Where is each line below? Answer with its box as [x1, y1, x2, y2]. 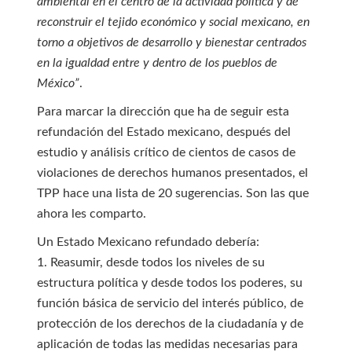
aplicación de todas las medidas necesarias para [36, 338, 298, 350]
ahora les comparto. [36, 207, 146, 220]
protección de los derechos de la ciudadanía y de [36, 317, 303, 330]
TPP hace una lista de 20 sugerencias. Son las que [36, 187, 309, 200]
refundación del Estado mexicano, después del [36, 126, 291, 138]
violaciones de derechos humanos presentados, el [36, 167, 308, 179]
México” [36, 77, 79, 90]
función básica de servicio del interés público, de [36, 297, 303, 310]
